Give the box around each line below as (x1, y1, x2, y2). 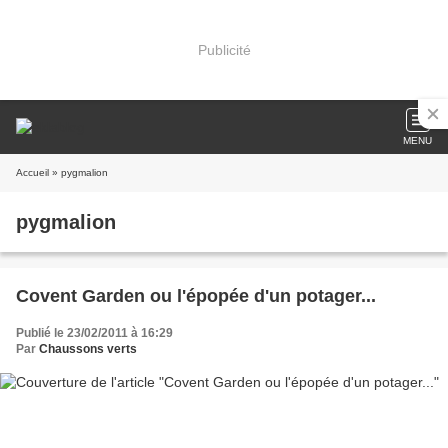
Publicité (197, 41, 251, 58)
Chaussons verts (39, 342, 137, 356)
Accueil (16, 167, 49, 178)
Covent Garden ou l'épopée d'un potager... (16, 286, 376, 306)
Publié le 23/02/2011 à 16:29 (16, 326, 173, 340)
